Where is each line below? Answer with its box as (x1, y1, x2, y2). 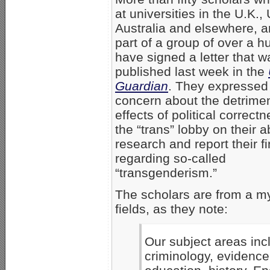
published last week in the (115, 64, 268, 78)
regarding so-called (115, 151, 226, 165)
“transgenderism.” (115, 165, 217, 180)
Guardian (115, 78, 168, 93)
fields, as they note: (115, 201, 228, 216)
